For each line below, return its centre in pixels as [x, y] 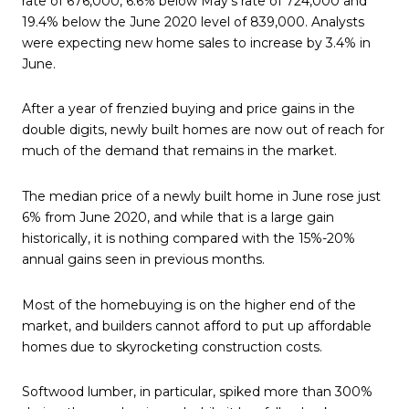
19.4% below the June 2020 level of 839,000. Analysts [193, 21]
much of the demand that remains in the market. [179, 151]
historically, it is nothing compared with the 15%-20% [189, 238]
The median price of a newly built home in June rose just [201, 196]
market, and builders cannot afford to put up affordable [197, 325]
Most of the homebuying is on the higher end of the [189, 304]
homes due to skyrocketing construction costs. [172, 346]
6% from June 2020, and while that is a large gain [178, 217]
